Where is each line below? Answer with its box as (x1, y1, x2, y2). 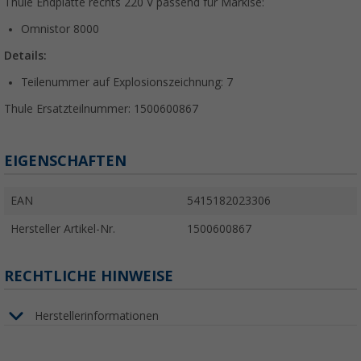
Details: (4, 49, 47, 63)
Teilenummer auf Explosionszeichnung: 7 (21, 76, 233, 89)
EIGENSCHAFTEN (4, 152, 127, 170)
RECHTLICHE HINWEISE (4, 268, 173, 285)
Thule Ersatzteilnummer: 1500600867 (4, 102, 198, 116)
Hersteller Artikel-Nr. (10, 222, 115, 236)
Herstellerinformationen (35, 309, 159, 322)
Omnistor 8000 (21, 23, 99, 36)
